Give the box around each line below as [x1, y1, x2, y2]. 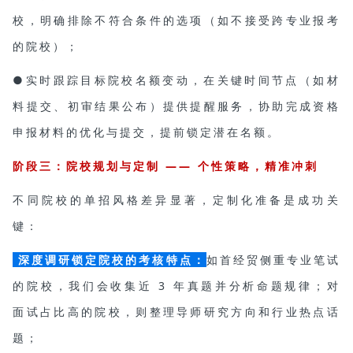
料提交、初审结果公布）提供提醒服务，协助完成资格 [13, 98, 340, 113]
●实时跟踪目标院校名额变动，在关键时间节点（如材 [13, 72, 340, 87]
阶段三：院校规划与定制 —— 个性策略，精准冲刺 [13, 158, 319, 173]
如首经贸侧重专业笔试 [206, 251, 340, 267]
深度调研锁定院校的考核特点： [13, 251, 206, 267]
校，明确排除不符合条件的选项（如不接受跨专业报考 [13, 12, 340, 28]
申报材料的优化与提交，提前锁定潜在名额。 [13, 124, 281, 139]
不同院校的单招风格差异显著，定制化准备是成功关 [13, 191, 340, 207]
